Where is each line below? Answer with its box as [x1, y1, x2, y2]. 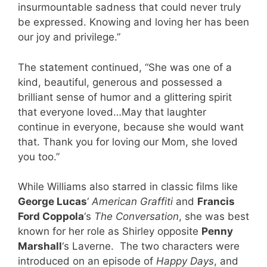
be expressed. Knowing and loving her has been [18, 16, 249, 29]
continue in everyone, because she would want [18, 120, 244, 133]
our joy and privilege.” [18, 31, 120, 44]
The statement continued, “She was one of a [18, 61, 232, 73]
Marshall [18, 240, 62, 253]
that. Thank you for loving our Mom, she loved [18, 135, 238, 148]
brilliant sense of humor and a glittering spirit [18, 91, 232, 103]
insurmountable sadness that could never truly [18, 1, 241, 14]
